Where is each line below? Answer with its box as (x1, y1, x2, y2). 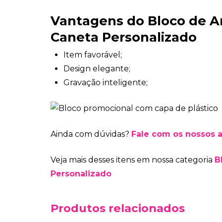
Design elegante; (63, 63, 131, 73)
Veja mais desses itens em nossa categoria (51, 155, 215, 165)
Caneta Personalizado (51, 29, 197, 45)
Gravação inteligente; (63, 77, 148, 87)
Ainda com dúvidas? (51, 129, 131, 139)
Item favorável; (63, 50, 122, 59)
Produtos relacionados (51, 201, 185, 216)
